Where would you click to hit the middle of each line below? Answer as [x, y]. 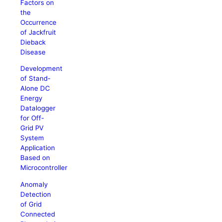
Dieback [33, 42]
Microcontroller [44, 168]
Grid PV [32, 128]
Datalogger [38, 108]
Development [42, 69]
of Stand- [36, 79]
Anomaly [34, 184]
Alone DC [35, 88]
